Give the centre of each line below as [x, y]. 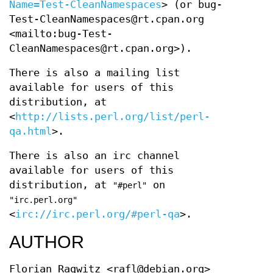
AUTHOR [47, 242]
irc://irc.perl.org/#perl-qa [97, 214]
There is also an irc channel [94, 156]
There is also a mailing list [94, 73]
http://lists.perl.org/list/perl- [113, 117]
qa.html [30, 131]
